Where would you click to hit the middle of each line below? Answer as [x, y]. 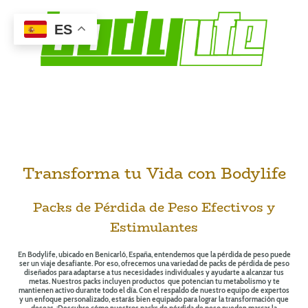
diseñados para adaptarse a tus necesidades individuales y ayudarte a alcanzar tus [154, 272]
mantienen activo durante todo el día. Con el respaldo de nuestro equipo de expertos [154, 290]
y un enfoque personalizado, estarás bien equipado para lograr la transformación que [154, 299]
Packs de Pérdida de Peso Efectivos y [154, 208]
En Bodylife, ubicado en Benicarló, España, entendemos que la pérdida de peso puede [154, 254]
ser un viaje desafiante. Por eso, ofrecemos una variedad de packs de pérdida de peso [154, 263]
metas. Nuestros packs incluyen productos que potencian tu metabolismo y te [154, 281]
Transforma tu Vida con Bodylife [154, 173]
